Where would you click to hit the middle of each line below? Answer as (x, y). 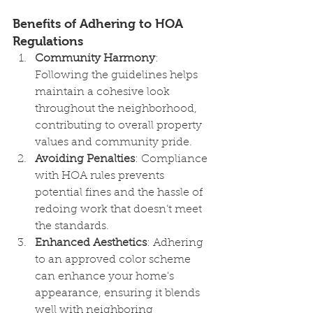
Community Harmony (95, 59)
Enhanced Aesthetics (91, 243)
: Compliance (173, 159)
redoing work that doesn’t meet (120, 210)
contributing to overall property (120, 126)
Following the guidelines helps (118, 75)
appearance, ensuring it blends (119, 293)
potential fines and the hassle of (120, 193)
